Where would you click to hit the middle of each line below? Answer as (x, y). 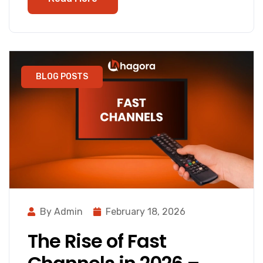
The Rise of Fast (97, 241)
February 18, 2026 (146, 211)
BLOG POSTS (62, 76)
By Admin (61, 211)
